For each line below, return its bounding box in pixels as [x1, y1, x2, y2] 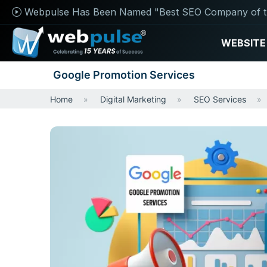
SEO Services [194, 94, 246, 104]
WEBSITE [221, 37, 266, 49]
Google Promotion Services [53, 69, 195, 81]
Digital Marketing [100, 94, 166, 104]
